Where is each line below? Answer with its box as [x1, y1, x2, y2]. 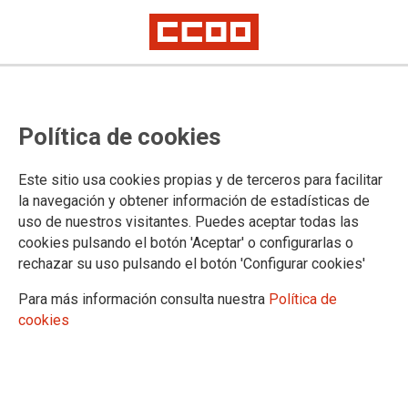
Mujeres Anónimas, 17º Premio [5, 326, 357, 361]
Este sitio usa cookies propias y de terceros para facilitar [18, 171, 382, 189]
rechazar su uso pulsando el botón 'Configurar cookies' [18, 255, 365, 273]
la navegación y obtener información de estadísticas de [18, 192, 370, 210]
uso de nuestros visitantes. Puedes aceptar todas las [18, 213, 359, 231]
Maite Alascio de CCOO [5, 358, 269, 393]
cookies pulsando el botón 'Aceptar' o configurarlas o [18, 234, 353, 252]
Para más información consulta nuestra [18, 291, 269, 309]
